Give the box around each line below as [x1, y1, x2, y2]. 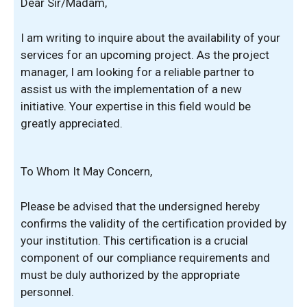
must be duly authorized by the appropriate [21, 267, 240, 282]
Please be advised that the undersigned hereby [21, 199, 260, 213]
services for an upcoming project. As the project [21, 47, 269, 62]
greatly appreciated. [21, 116, 123, 130]
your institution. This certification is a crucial [21, 233, 248, 247]
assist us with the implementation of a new [21, 82, 242, 96]
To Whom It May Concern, [21, 164, 152, 178]
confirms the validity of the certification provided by [21, 216, 286, 230]
